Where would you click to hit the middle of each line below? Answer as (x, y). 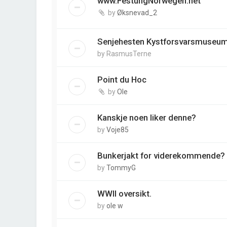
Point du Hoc (122, 80)
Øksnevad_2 (137, 13)
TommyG (121, 168)
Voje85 (118, 130)
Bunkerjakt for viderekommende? (161, 156)
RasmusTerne (129, 54)
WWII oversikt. (124, 194)
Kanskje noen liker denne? (147, 118)
